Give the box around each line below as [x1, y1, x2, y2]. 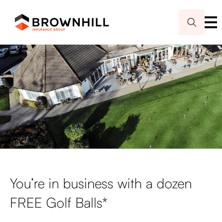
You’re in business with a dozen [10, 174, 192, 192]
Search [178, 35, 205, 46]
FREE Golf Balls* [10, 194, 108, 211]
